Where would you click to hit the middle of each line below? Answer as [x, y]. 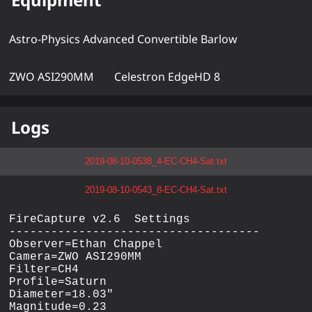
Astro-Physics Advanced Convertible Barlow [123, 39]
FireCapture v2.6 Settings [99, 219]
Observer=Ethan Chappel [85, 244]
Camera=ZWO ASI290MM [75, 257]
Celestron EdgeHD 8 [167, 76]
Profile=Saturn [57, 282]
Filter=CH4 [44, 269]
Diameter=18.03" [61, 294]
